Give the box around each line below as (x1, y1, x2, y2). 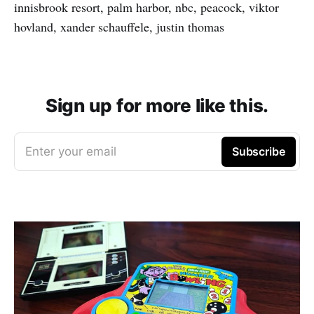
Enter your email (25, 144, 116, 158)
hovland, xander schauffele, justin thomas (14, 18, 224, 35)
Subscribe (231, 144, 285, 158)
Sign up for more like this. (46, 94, 268, 116)
